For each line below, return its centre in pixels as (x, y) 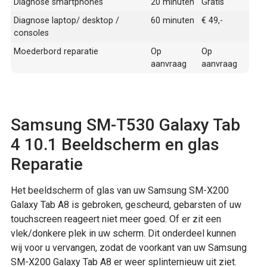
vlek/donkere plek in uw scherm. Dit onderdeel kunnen (123, 234)
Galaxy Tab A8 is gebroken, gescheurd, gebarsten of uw (126, 205)
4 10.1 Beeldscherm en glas (115, 145)
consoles (31, 33)
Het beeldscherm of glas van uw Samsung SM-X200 (120, 191)
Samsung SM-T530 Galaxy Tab (125, 125)
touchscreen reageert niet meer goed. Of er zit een (116, 219)
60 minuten (173, 21)
